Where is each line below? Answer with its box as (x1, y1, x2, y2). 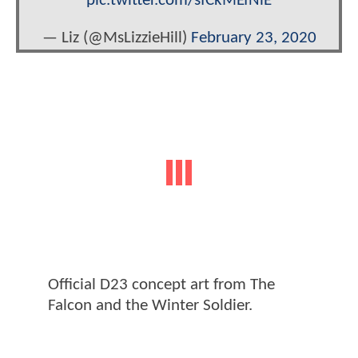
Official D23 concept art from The (48, 276, 275, 294)
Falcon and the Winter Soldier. (48, 297, 253, 315)
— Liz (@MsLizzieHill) (42, 30, 191, 47)
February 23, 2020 (190, 30, 316, 47)
